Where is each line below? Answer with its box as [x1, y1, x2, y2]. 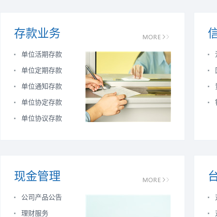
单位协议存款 [21, 114, 62, 122]
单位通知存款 [21, 82, 62, 90]
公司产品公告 [21, 193, 62, 201]
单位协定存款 [21, 98, 62, 106]
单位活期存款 [21, 50, 62, 58]
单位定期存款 [21, 66, 62, 74]
